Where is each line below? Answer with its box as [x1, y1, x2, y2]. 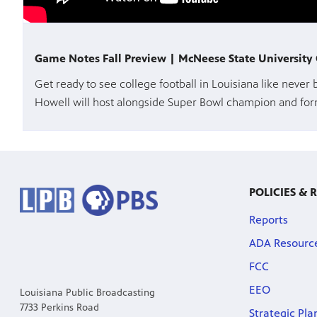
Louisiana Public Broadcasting [20, 287, 155, 299]
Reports [248, 213, 288, 227]
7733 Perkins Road [20, 301, 99, 314]
